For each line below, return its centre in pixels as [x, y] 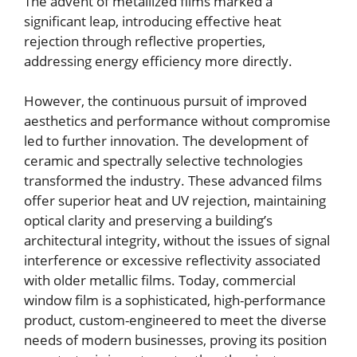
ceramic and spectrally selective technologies [163, 161]
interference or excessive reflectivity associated [172, 261]
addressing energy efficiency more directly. [158, 61]
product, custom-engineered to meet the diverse [175, 320]
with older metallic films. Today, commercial [160, 280]
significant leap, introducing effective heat [153, 21]
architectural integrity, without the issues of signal [177, 241]
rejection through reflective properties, [145, 41]
